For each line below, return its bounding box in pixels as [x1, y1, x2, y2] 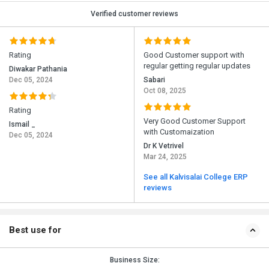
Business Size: [109, 256, 160, 265]
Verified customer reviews [91, 10, 178, 19]
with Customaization [144, 127, 214, 137]
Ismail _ [9, 120, 35, 129]
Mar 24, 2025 [144, 153, 187, 162]
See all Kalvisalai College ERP [144, 172, 248, 182]
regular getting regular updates [144, 61, 250, 71]
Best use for [9, 225, 61, 236]
